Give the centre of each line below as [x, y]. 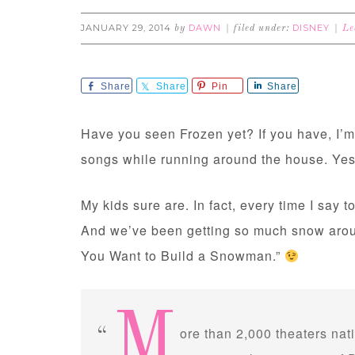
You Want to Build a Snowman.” [183, 256]
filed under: [263, 29]
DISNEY [311, 28]
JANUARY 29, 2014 [126, 28]
